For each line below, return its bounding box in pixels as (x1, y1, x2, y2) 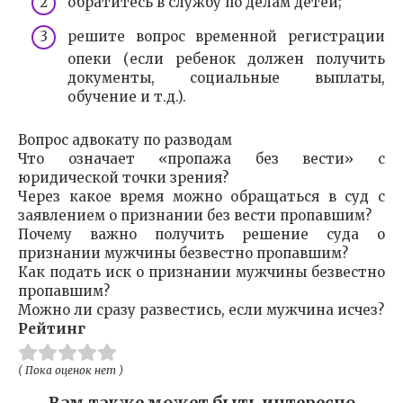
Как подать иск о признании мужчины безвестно (18, 263, 385, 281)
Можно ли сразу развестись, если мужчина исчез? (18, 300, 384, 318)
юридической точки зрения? (18, 168, 228, 186)
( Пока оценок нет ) (18, 363, 123, 377)
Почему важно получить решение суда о (18, 225, 385, 243)
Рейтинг (18, 319, 85, 337)
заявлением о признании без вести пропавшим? (18, 206, 372, 224)
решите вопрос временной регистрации (67, 27, 385, 45)
